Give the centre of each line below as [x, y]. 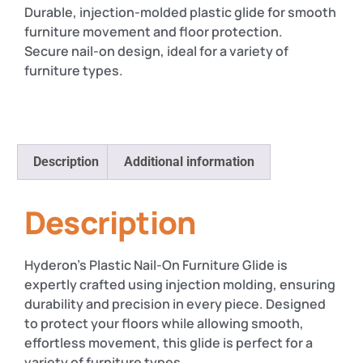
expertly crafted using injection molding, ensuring [180, 284]
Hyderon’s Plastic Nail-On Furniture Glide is [156, 265]
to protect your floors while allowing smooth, [164, 323]
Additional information [189, 162]
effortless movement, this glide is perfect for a [169, 342]
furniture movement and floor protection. [154, 32]
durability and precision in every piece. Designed [175, 303]
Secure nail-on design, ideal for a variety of [156, 51]
